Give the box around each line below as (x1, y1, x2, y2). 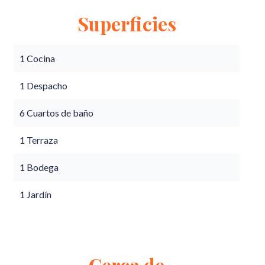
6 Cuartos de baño (20, 107, 93, 118)
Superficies (77, 11, 176, 36)
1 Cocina (20, 53, 55, 64)
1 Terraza (20, 134, 58, 146)
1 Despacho (20, 80, 67, 91)
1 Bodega (20, 161, 59, 173)
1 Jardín (20, 189, 51, 200)
